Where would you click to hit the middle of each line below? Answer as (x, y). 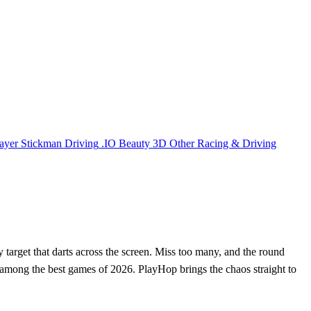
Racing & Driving (237, 143)
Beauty (134, 143)
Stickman (41, 143)
